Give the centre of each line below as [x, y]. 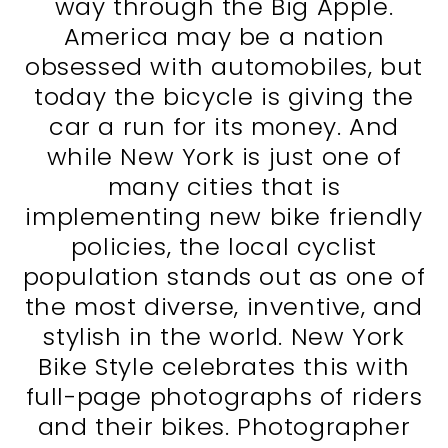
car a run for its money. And [224, 127]
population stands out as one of [224, 277]
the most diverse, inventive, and [224, 307]
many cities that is [224, 187]
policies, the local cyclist [224, 247]
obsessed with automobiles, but [223, 67]
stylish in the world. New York [224, 337]
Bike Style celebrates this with [224, 367]
